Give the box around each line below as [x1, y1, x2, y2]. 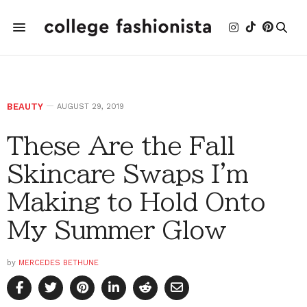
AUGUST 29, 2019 [57, 102, 124, 111]
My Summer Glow [7, 217, 226, 242]
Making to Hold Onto [7, 189, 265, 214]
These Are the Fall [7, 133, 234, 158]
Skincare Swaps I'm [7, 161, 248, 186]
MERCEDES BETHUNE [19, 258, 99, 267]
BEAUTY [7, 101, 43, 112]
